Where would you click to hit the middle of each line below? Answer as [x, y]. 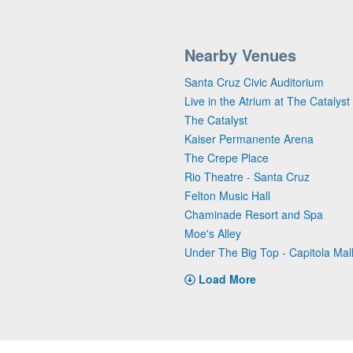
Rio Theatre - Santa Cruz [247, 176]
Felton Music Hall [227, 195]
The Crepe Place [227, 158]
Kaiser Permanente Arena [249, 139]
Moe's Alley [213, 233]
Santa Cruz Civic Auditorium [254, 82]
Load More [227, 279]
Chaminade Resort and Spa [254, 214]
